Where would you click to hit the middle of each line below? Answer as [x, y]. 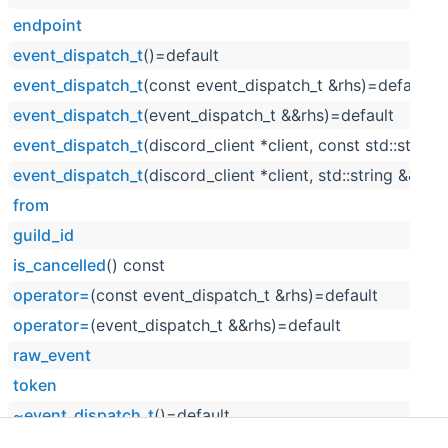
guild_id [44, 235]
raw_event [52, 355]
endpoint [48, 25]
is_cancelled [60, 265]
